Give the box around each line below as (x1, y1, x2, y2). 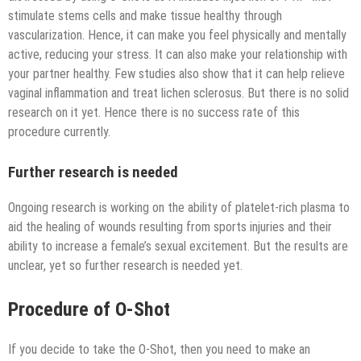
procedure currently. (8, 123, 110, 139)
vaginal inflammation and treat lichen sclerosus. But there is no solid (8, 85, 349, 101)
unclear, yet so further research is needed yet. (8, 258, 243, 274)
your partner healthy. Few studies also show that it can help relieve (8, 65, 345, 81)
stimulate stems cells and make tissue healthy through (8, 7, 282, 23)
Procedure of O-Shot (8, 298, 170, 322)
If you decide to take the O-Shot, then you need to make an (8, 342, 310, 358)
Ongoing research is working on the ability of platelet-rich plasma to (8, 200, 350, 216)
